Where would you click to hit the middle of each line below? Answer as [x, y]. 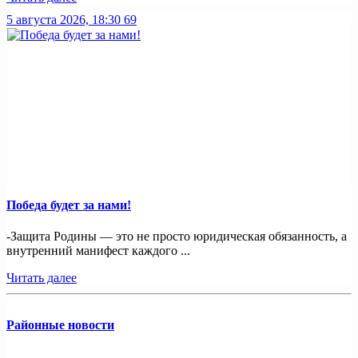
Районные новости [60, 325]
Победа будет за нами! [69, 205]
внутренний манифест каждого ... [98, 251]
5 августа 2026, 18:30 [64, 20]
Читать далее [42, 278]
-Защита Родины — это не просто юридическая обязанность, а [177, 236]
